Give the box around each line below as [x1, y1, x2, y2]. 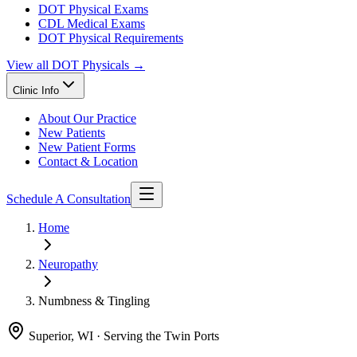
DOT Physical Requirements [38, 30, 183, 45]
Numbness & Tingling [38, 293, 150, 308]
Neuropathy [38, 257, 98, 271]
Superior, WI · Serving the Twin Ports [25, 328, 219, 343]
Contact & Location [38, 154, 138, 168]
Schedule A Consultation [6, 191, 131, 206]
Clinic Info [13, 84, 59, 96]
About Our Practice [38, 111, 136, 125]
